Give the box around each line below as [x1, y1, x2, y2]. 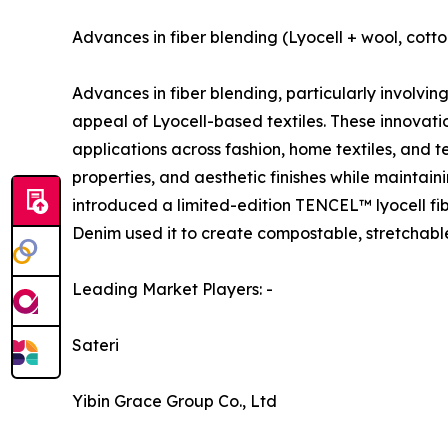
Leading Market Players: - [72, 279, 273, 300]
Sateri [72, 335, 119, 356]
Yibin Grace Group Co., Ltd [72, 391, 277, 412]
